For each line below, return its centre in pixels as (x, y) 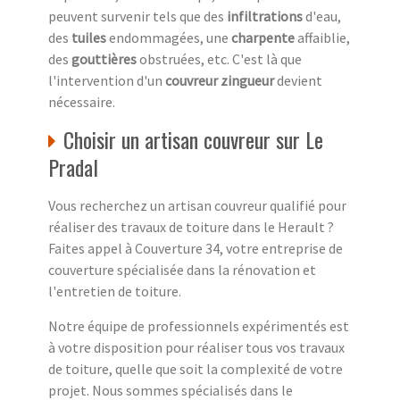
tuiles (89, 38)
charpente (263, 38)
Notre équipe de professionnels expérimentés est (199, 326)
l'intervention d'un (107, 81)
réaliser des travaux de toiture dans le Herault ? (191, 227)
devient (298, 81)
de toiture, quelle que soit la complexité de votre (196, 369)
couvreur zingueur (220, 81)
